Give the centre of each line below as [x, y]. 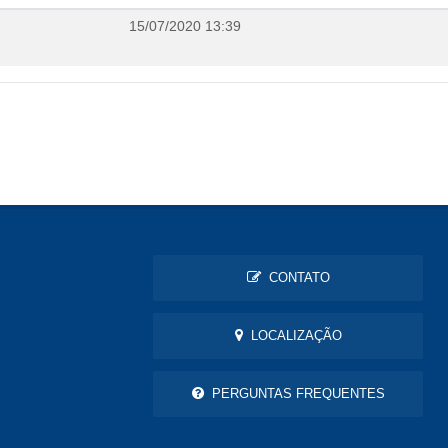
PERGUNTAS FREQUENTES [294, 394]
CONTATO [295, 278]
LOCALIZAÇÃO [292, 336]
